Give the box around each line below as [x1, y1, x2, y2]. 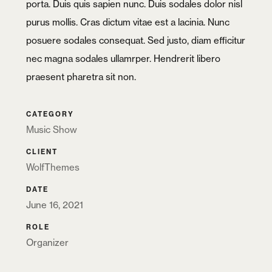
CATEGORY [26, 110, 75, 118]
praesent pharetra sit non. [26, 71, 137, 83]
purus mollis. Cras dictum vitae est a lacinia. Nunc [26, 16, 230, 28]
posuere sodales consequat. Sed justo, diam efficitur [26, 35, 246, 46]
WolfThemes [26, 161, 80, 173]
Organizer [26, 237, 69, 248]
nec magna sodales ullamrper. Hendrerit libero [26, 53, 221, 64]
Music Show [26, 124, 78, 135]
